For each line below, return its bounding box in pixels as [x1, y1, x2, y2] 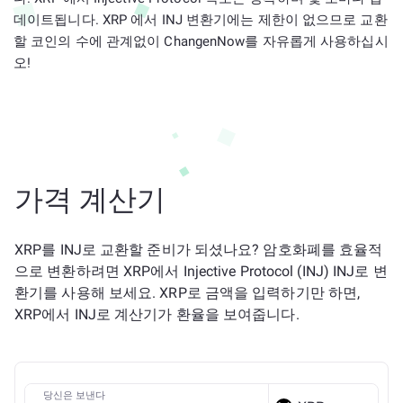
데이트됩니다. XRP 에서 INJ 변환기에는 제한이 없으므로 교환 [13, 12, 388, 28]
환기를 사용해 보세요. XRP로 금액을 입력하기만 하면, [14, 284, 361, 301]
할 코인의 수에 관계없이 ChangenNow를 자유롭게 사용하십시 [13, 33, 389, 49]
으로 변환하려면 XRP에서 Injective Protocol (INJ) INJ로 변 [14, 263, 388, 280]
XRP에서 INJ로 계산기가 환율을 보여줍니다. [14, 306, 300, 323]
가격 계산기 [14, 183, 166, 217]
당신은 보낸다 [43, 390, 105, 401]
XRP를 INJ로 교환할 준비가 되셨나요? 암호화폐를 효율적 [14, 241, 383, 258]
